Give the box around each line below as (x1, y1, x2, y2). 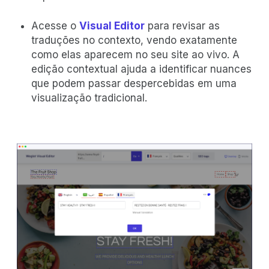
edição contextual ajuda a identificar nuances (31, 63, 252, 76)
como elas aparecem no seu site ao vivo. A (31, 49, 240, 61)
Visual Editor (79, 20, 145, 32)
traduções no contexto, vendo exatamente (31, 34, 237, 47)
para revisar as (145, 20, 220, 32)
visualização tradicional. (31, 92, 147, 104)
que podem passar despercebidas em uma (31, 77, 237, 90)
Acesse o (31, 20, 79, 32)
